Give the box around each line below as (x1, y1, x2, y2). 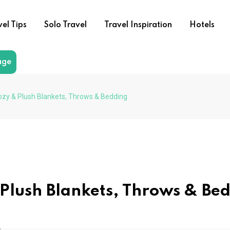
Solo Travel (44, 21, 87, 29)
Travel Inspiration (104, 21, 172, 29)
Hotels (189, 21, 215, 29)
